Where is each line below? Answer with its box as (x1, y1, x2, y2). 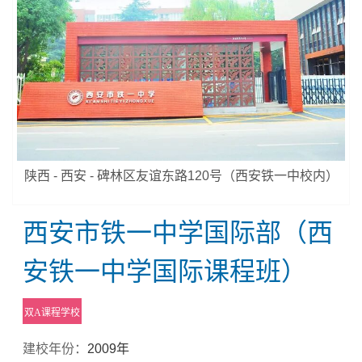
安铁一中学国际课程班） (23, 256, 308, 286)
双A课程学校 (24, 306, 81, 318)
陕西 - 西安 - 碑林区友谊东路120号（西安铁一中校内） (23, 168, 339, 183)
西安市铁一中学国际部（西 (23, 217, 334, 247)
